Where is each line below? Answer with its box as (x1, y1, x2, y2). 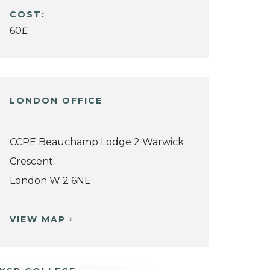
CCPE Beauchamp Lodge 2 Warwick (10, 136, 184, 148)
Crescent (10, 155, 53, 167)
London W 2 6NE (10, 175, 91, 186)
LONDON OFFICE (10, 95, 102, 106)
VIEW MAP (10, 214, 66, 225)
